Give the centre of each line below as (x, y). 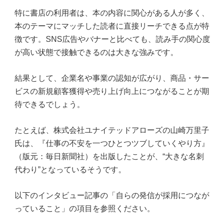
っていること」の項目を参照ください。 (85, 208)
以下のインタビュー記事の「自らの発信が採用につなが (112, 195)
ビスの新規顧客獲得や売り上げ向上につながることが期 (112, 91)
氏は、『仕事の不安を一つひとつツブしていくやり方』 (112, 143)
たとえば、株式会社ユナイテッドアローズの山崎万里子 (112, 130)
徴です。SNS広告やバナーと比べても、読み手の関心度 (112, 39)
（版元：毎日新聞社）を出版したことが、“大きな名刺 (109, 156)
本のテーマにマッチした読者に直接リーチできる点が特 (112, 26)
